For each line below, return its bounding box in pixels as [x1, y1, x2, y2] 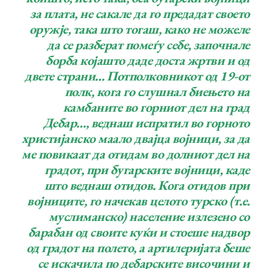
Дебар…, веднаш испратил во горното [43, 114, 250, 132]
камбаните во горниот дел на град [62, 98, 250, 116]
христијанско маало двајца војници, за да [21, 130, 250, 148]
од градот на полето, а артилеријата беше [26, 239, 250, 257]
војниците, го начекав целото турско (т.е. [27, 192, 250, 210]
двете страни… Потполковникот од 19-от [25, 67, 250, 85]
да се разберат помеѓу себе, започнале [47, 36, 250, 54]
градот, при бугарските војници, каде [44, 161, 250, 179]
